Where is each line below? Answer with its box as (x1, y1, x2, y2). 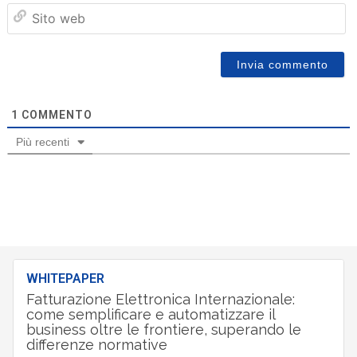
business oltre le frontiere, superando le (25, 320, 301, 338)
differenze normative (25, 335, 167, 353)
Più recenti (15, 135, 69, 148)
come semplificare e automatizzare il (25, 305, 275, 323)
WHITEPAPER (25, 270, 104, 286)
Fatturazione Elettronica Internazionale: (25, 290, 295, 308)
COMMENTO (18, 108, 92, 121)
